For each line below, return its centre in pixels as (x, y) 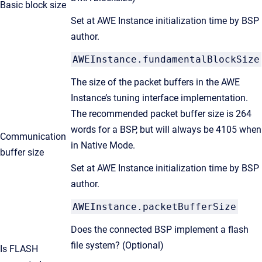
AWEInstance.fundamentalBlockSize (166, 59)
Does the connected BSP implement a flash (160, 230)
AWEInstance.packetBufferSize (154, 207)
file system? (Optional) (117, 245)
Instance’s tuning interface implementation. (159, 98)
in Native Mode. (103, 145)
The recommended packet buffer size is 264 (161, 114)
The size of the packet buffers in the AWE (155, 82)
